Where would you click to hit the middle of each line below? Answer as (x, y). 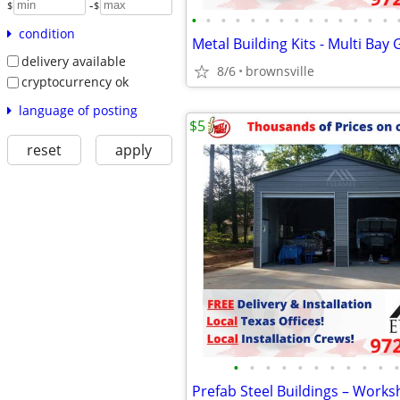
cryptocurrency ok (75, 82)
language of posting (78, 110)
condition (46, 33)
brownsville (280, 71)
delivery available (73, 61)
